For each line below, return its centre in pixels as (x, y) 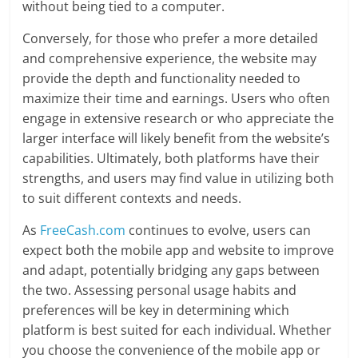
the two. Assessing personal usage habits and (160, 290)
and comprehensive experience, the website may (170, 59)
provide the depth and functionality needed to (162, 79)
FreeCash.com (83, 231)
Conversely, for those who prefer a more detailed (171, 39)
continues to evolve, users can (219, 231)
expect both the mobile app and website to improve (179, 251)
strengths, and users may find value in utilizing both (179, 179)
